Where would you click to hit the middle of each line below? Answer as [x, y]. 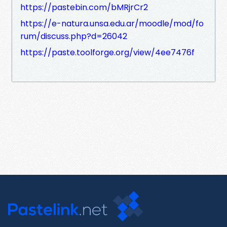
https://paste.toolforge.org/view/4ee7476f [107, 52]
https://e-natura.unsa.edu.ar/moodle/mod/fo [112, 23]
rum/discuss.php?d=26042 [74, 36]
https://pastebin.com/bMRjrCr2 [84, 7]
